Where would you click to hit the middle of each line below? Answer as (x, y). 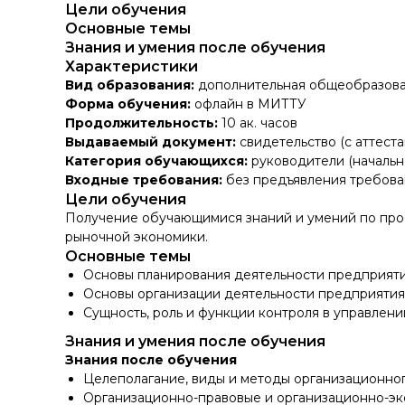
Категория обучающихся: (158, 161)
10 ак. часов (258, 123)
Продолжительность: (141, 123)
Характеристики (132, 66)
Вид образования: (130, 85)
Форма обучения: (128, 104)
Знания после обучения (151, 360)
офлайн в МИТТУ (249, 104)
